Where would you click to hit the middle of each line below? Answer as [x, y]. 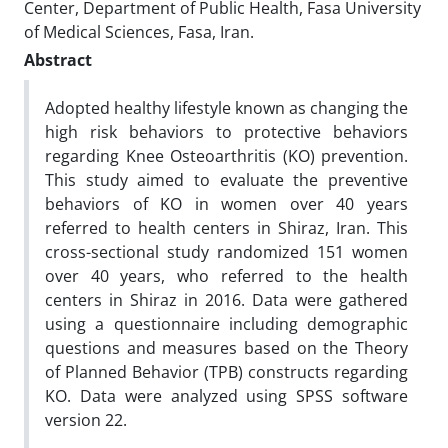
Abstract [58, 60]
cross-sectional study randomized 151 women [226, 252]
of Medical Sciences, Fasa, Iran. [139, 32]
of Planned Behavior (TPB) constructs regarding [226, 372]
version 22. [86, 420]
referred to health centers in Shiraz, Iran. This [226, 228]
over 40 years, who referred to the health [226, 276]
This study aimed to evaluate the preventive [226, 180]
